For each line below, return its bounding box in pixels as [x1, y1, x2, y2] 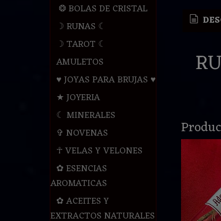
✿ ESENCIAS [56, 161, 107, 177]
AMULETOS [56, 54, 104, 71]
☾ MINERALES [56, 108, 115, 124]
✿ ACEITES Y [56, 193, 109, 210]
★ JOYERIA [56, 90, 100, 106]
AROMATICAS [50, 176, 107, 192]
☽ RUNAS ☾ [56, 19, 106, 35]
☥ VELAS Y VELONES [56, 143, 143, 159]
